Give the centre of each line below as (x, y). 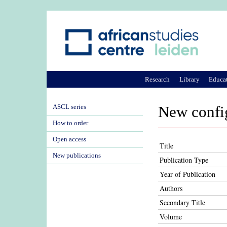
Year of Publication (187, 174)
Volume (171, 217)
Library (189, 79)
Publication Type (184, 160)
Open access (69, 139)
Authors (171, 188)
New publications (77, 156)
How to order (70, 123)
